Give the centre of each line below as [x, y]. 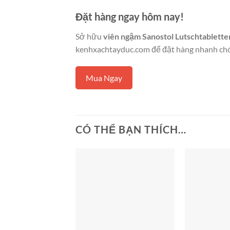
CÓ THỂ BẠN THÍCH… [131, 130]
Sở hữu [89, 36]
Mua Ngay [104, 78]
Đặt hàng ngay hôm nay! [130, 16]
